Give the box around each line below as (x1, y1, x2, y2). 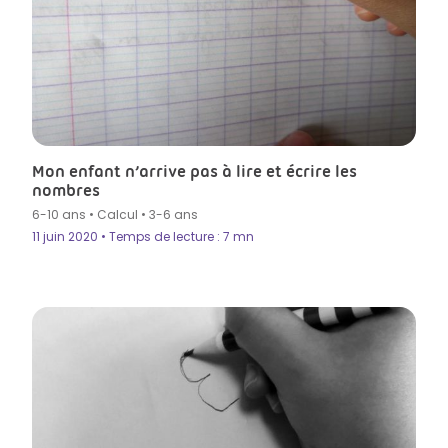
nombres (32, 180, 100, 201)
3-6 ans (149, 206, 198, 224)
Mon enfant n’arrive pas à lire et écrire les (32, 161, 357, 182)
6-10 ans (32, 206, 86, 224)
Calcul (97, 206, 138, 224)
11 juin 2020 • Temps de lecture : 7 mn (32, 228, 254, 246)
